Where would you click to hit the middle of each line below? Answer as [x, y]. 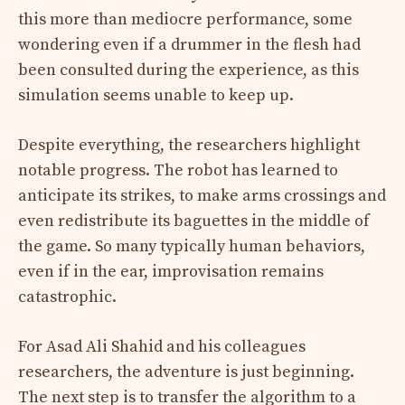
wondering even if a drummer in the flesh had [189, 44]
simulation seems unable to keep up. [156, 95]
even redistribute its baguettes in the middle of [194, 221]
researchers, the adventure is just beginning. [186, 372]
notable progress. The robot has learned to [178, 170]
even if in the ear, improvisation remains [171, 271]
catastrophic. [67, 297]
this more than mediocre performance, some [185, 19]
